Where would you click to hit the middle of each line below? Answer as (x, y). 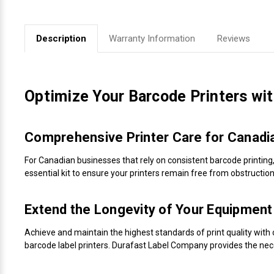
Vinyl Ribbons (39, 56)
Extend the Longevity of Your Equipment (149, 209)
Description (61, 38)
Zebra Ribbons (42, 88)
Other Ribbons (41, 153)
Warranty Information (152, 38)
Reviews (233, 38)
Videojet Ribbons (46, 23)
